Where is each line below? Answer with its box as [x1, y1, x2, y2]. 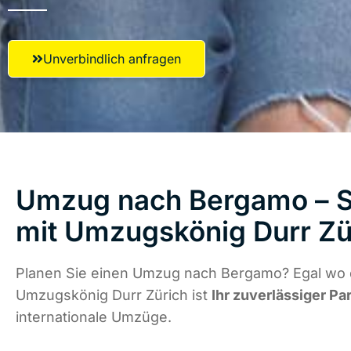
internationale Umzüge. [16, 309, 172, 326]
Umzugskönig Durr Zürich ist [16, 287, 212, 304]
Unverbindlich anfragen [43, 51, 181, 67]
